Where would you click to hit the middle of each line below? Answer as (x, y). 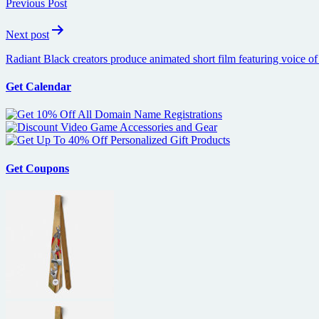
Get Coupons (37, 168)
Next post (27, 34)
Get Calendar (38, 87)
